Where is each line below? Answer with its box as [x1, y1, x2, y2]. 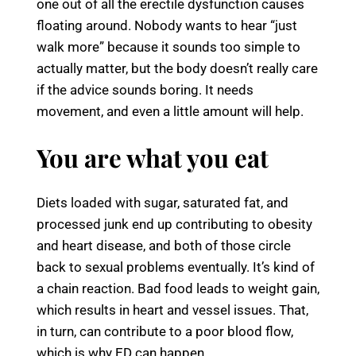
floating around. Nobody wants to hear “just [37, 17, 297, 33]
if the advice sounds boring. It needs [37, 81, 253, 98]
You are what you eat [37, 140, 269, 174]
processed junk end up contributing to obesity [37, 215, 312, 232]
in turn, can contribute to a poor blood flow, [37, 323, 293, 339]
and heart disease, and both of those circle [37, 237, 291, 253]
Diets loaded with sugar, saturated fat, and [37, 194, 288, 211]
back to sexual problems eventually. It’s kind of [37, 258, 315, 275]
